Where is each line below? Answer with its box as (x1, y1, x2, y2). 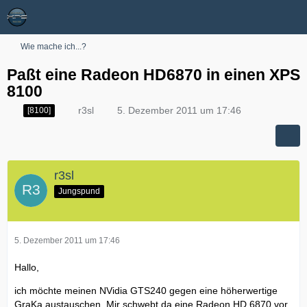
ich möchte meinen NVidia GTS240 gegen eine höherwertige (14, 284, 278, 296)
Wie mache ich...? (21, 42, 86, 51)
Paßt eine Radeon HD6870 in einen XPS (7, 66, 300, 84)
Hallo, (14, 261, 39, 273)
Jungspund (58, 186, 100, 196)
